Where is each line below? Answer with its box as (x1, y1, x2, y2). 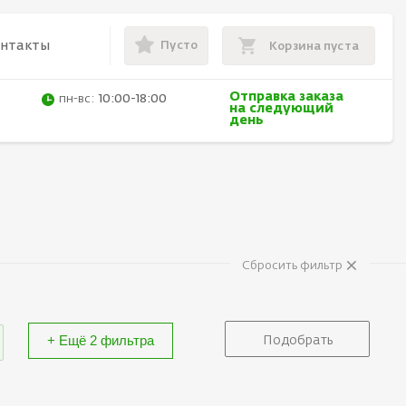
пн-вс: (59, 93, 95, 106)
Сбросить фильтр (242, 259, 345, 272)
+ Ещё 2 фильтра (47, 332, 154, 348)
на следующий (228, 102, 333, 116)
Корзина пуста (269, 40, 359, 53)
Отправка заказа (228, 91, 343, 104)
